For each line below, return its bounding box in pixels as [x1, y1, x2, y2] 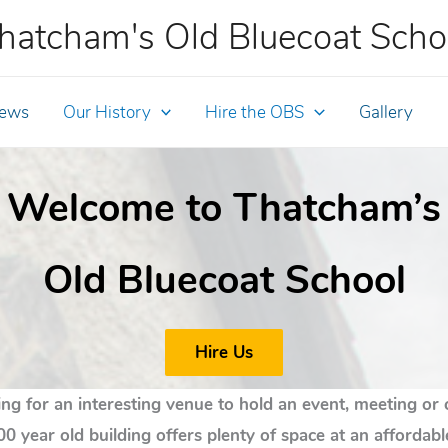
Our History [63, 100, 152, 124]
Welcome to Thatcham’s [7, 181, 441, 235]
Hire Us [195, 341, 253, 364]
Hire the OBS [205, 100, 305, 124]
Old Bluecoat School [42, 253, 406, 307]
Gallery [358, 100, 413, 124]
